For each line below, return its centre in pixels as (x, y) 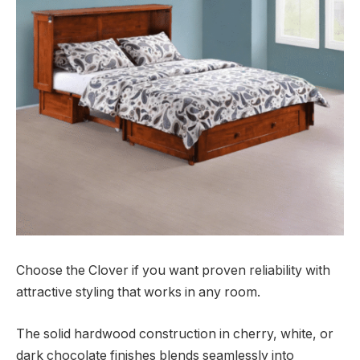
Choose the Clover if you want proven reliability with (173, 271)
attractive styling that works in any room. (138, 292)
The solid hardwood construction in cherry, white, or (175, 333)
